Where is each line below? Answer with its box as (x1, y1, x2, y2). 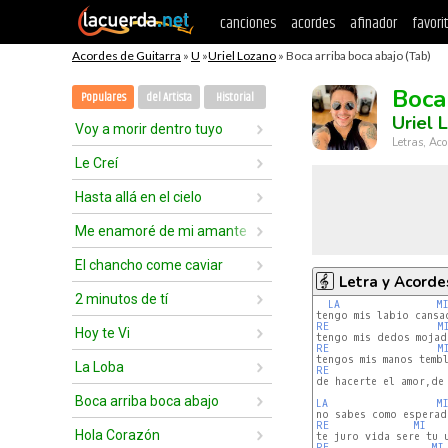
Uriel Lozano (208, 48, 276, 63)
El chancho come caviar (75, 257, 223, 273)
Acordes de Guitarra (72, 48, 181, 63)
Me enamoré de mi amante (75, 223, 247, 239)
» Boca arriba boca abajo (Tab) (276, 48, 431, 63)
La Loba (75, 359, 124, 375)
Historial (216, 88, 254, 107)
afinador (350, 11, 397, 36)
